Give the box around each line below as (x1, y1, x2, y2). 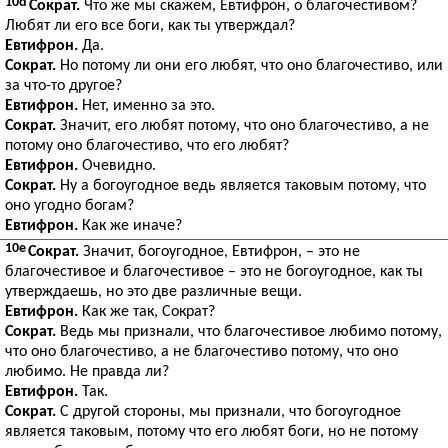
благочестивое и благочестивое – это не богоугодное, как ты (5, 264, 423, 280)
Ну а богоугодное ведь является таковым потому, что (56, 178, 426, 194)
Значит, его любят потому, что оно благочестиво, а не (56, 118, 429, 134)
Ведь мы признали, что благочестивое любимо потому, (56, 324, 442, 340)
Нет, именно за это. (78, 98, 215, 114)
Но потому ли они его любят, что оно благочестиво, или (56, 58, 443, 74)
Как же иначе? (78, 218, 182, 234)
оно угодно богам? (5, 198, 134, 214)
